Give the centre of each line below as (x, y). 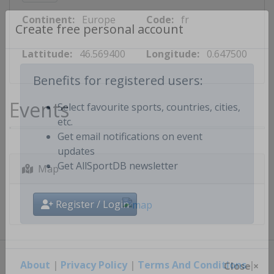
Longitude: (173, 54)
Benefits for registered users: (118, 92)
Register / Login (91, 216)
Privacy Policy (94, 265)
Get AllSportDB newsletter (118, 178)
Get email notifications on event (130, 148)
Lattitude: (47, 54)
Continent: (48, 20)
